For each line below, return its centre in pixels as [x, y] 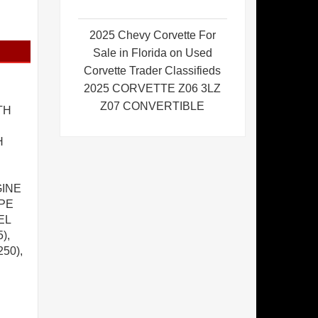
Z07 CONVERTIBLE [153, 106]
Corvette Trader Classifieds [153, 71]
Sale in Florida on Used [152, 53]
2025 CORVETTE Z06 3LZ [153, 89]
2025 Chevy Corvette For [152, 35]
